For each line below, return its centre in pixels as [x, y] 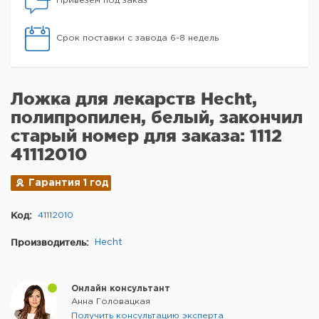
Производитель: [50, 242]
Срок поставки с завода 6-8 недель [137, 38]
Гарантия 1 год [69, 183]
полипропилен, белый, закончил [157, 117]
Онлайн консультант [121, 289]
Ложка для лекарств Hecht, [134, 99]
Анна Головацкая [111, 302]
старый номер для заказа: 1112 [146, 136]
